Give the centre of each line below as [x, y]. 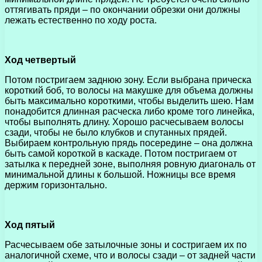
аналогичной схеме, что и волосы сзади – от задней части [130, 255]
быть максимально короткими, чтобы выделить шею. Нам [129, 101]
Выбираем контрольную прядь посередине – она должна [129, 143]
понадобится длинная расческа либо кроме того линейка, [130, 111]
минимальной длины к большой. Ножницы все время [120, 174]
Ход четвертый [40, 60]
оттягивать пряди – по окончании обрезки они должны [123, 9]
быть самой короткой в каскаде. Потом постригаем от [121, 153]
